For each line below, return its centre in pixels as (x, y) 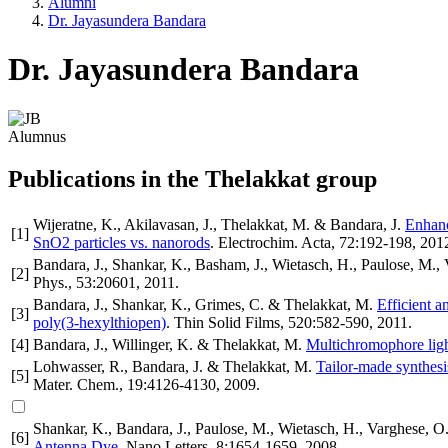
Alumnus (37, 136)
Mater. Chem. (76, 384)
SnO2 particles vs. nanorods (121, 242)
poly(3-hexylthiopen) (99, 322)
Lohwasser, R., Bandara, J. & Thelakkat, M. (172, 366)
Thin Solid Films (227, 322)
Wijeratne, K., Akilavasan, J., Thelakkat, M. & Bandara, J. (217, 224)
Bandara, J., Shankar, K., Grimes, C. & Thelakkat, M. (203, 304)
